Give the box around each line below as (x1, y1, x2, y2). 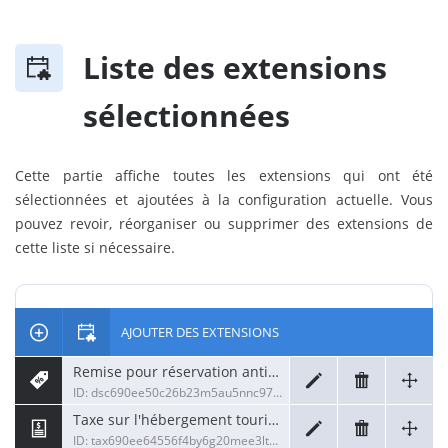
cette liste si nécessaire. (15, 238, 175, 257)
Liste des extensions (83, 47, 387, 88)
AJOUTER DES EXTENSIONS (121, 323, 279, 341)
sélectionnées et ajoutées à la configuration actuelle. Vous (15, 190, 433, 209)
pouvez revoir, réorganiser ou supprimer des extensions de (15, 214, 433, 233)
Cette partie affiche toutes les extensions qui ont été (15, 166, 433, 185)
